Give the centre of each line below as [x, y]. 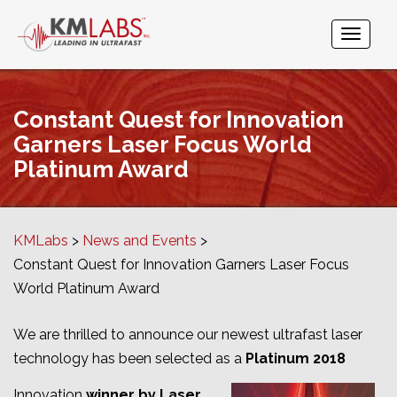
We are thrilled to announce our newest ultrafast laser [188, 335]
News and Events [140, 241]
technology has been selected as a [128, 359]
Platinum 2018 [296, 359]
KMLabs [43, 241]
